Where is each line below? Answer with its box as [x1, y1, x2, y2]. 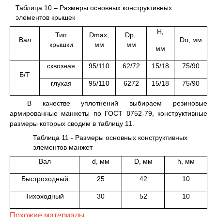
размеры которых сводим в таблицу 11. [10, 119, 134, 127]
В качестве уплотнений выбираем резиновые [27, 99, 207, 107]
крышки [49, 40, 73, 48]
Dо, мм [179, 35, 202, 44]
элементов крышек [15, 13, 75, 21]
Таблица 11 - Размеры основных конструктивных [33, 133, 187, 141]
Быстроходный [21, 174, 68, 183]
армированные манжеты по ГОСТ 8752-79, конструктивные [10, 109, 207, 117]
